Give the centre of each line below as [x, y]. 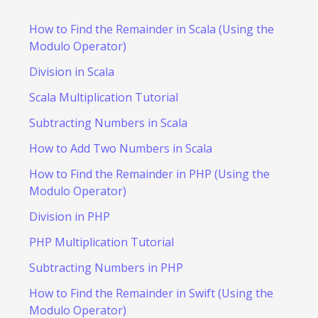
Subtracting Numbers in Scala [108, 123]
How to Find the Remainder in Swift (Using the [151, 294]
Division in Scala [71, 72]
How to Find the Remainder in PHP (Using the [149, 174]
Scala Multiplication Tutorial [103, 98]
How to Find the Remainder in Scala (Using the [151, 29]
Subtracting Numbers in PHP [106, 268]
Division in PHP [69, 217]
